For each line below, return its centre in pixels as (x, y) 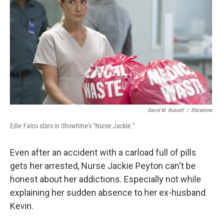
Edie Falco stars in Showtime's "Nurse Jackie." (72, 126)
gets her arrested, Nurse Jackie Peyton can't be (103, 166)
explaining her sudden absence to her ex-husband (108, 193)
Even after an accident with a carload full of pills (103, 153)
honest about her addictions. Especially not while (106, 179)
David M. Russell (166, 111)
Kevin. (22, 206)
